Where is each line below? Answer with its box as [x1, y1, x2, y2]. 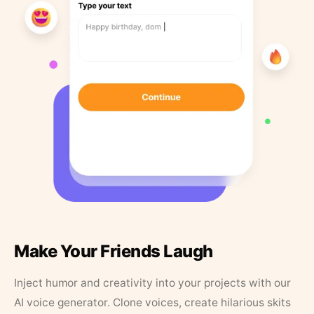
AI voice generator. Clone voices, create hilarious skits [14, 296, 291, 310]
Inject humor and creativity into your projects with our [14, 276, 291, 290]
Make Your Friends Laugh [14, 241, 213, 262]
